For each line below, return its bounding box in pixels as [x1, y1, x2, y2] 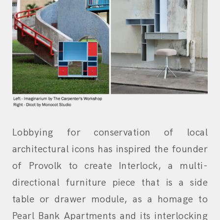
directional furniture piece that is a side [12, 177, 208, 189]
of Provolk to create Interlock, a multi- [12, 160, 208, 172]
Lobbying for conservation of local [12, 127, 208, 139]
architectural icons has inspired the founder [12, 143, 208, 156]
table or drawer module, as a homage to [12, 193, 208, 206]
